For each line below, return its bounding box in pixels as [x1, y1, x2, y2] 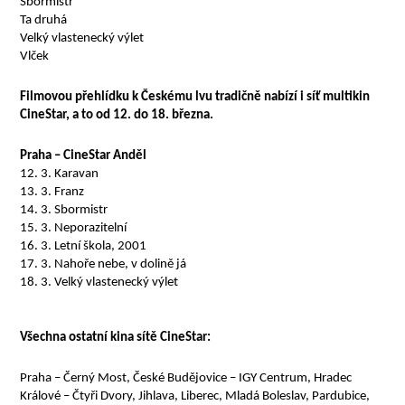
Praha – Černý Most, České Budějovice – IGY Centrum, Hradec [20, 372, 353, 385]
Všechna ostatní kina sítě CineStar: [20, 331, 214, 344]
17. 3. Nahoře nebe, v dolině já [20, 258, 187, 271]
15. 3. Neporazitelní [20, 221, 127, 235]
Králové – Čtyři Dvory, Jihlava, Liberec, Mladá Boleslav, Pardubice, [20, 390, 371, 403]
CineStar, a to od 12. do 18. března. [20, 108, 214, 122]
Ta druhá [20, 14, 68, 27]
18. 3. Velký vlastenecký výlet [20, 276, 179, 289]
